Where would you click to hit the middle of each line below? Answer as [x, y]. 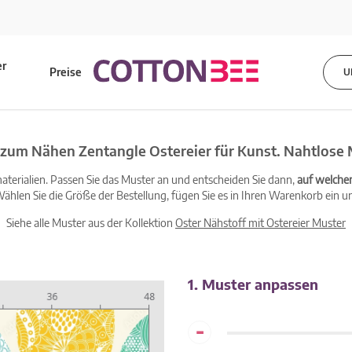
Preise [66, 72]
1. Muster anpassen [253, 284]
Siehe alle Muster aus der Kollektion [91, 223]
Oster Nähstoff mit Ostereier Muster [260, 223]
